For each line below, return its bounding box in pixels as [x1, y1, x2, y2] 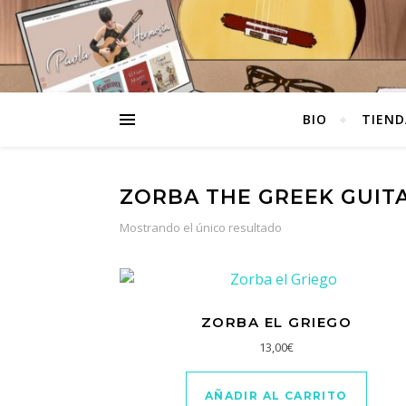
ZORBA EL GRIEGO [200, 314, 353, 331]
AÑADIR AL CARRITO [204, 389, 348, 402]
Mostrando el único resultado [120, 219, 282, 236]
